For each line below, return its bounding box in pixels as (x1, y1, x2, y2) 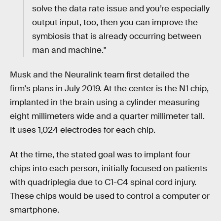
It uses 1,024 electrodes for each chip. (10, 125, 155, 136)
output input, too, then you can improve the (32, 17, 198, 28)
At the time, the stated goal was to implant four (10, 149, 190, 160)
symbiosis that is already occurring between (32, 31, 201, 42)
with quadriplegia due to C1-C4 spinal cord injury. (10, 177, 196, 187)
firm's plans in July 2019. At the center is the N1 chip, (10, 83, 209, 94)
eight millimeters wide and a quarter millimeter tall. (10, 111, 205, 122)
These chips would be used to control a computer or (10, 190, 210, 201)
